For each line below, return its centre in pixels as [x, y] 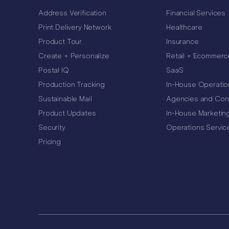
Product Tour [60, 42]
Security [52, 128]
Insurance [182, 42]
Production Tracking [72, 85]
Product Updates [67, 113]
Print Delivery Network [75, 27]
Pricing [50, 142]
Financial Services [196, 13]
